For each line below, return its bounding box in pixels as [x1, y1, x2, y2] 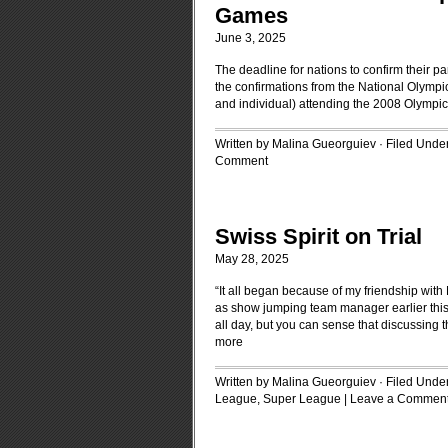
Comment [215, 154, 268, 168]
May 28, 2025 [215, 252, 289, 266]
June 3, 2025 [215, 31, 286, 45]
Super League [263, 392, 341, 406]
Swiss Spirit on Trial [215, 224, 422, 249]
